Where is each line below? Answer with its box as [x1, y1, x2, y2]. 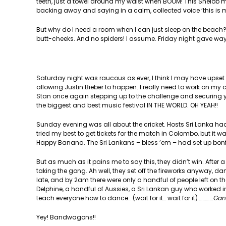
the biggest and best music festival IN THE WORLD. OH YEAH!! [36, 101, 218, 109]
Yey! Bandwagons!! [36, 213, 96, 221]
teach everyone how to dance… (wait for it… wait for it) [36, 194, 199, 202]
